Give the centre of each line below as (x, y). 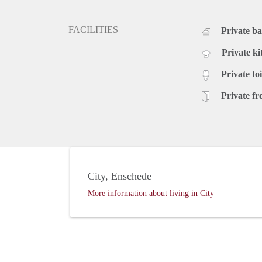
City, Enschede (120, 176)
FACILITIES (93, 30)
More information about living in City (151, 194)
